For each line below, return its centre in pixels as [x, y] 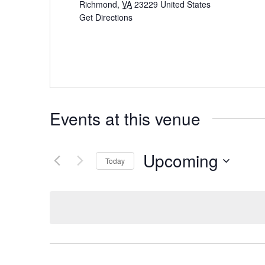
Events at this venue [125, 119]
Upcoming [181, 161]
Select [156, 179]
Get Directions [106, 17]
